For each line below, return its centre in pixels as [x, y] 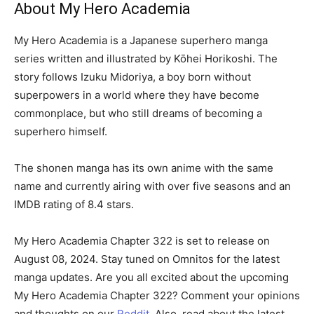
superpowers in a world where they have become [137, 95]
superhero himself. [61, 131]
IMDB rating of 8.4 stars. [74, 204]
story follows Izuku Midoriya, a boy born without [132, 76]
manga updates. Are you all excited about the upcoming [151, 277]
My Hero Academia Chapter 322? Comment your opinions [157, 295]
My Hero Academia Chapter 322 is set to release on [142, 240]
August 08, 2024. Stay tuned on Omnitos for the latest [147, 259]
